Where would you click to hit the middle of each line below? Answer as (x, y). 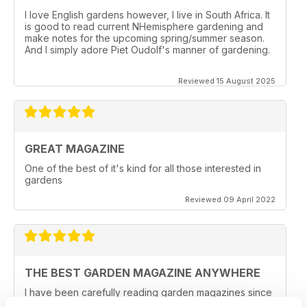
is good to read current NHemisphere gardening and (144, 27)
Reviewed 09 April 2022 (230, 200)
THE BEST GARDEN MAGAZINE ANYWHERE (143, 273)
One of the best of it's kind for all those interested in (143, 169)
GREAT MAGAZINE (75, 149)
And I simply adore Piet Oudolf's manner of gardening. (147, 50)
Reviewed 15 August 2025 (227, 81)
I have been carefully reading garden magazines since (148, 293)
